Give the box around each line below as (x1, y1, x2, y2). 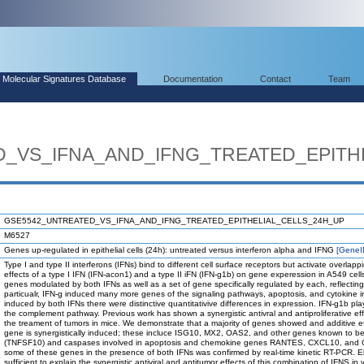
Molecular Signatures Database (2, 74, 126, 84)
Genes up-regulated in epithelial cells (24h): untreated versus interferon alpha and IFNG (4, 245, 336, 254)
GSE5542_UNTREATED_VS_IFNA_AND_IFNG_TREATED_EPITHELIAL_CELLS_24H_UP (4, 216, 344, 225)
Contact (260, 74, 291, 84)
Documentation (163, 74, 223, 84)
